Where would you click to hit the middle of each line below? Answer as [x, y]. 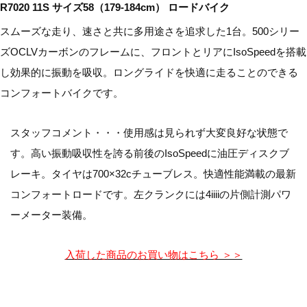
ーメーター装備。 [51, 215]
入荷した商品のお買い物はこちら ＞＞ [153, 255]
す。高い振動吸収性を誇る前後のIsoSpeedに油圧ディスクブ [150, 153]
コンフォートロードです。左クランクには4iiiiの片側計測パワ [151, 195]
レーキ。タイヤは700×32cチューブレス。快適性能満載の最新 [153, 174]
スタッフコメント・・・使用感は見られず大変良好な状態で [149, 133]
